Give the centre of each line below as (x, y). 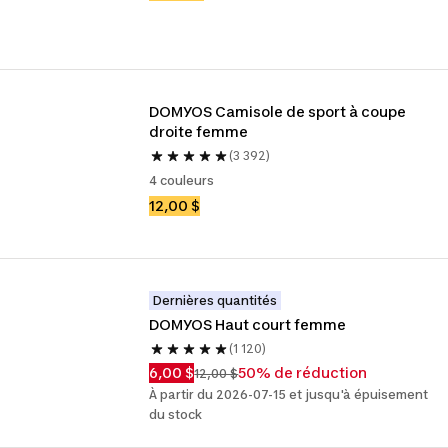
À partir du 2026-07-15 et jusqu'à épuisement (289, 394)
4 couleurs (182, 180)
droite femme (199, 131)
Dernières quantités (215, 300)
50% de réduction (303, 372)
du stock (176, 414)
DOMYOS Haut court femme (248, 324)
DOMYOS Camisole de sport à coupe (278, 111)
